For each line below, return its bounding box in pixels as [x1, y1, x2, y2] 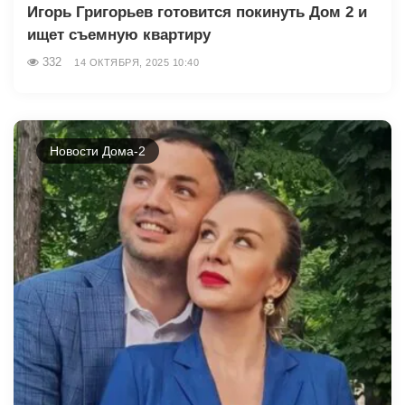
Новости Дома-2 [50, 143, 146, 158]
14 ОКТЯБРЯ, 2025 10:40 [74, 56, 199, 68]
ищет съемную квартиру [27, 25, 211, 43]
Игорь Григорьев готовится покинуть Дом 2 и [27, 3, 367, 21]
